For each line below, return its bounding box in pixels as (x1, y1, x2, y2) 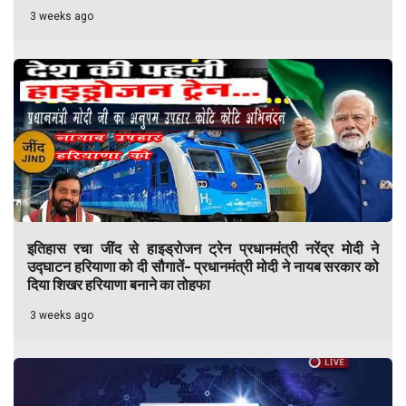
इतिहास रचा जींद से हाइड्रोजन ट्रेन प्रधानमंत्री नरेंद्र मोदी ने (27, 239, 379, 257)
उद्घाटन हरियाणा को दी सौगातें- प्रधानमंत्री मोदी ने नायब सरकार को (27, 257, 379, 275)
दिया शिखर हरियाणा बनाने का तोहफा (27, 275, 210, 294)
